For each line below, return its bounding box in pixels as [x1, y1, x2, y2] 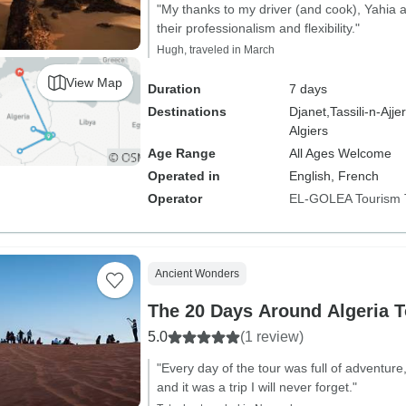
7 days [288, 82, 327, 96]
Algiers [288, 123, 328, 138]
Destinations [147, 104, 227, 119]
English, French [288, 169, 379, 183]
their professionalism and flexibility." [156, 21, 360, 35]
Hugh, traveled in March [156, 43, 275, 56]
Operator [147, 191, 202, 206]
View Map [65, 74, 122, 90]
